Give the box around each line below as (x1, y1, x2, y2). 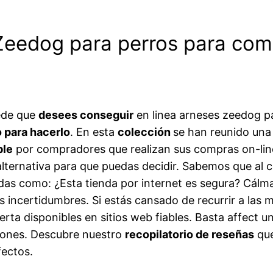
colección (118, 126, 173, 139)
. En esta (70, 126, 118, 139)
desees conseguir (38, 108, 133, 122)
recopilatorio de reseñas (125, 228, 254, 241)
